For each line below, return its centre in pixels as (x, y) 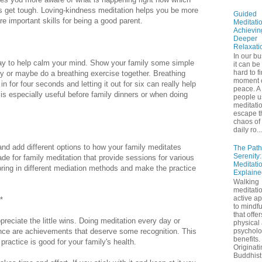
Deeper (245, 38)
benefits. (247, 239)
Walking (246, 182)
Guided (245, 14)
